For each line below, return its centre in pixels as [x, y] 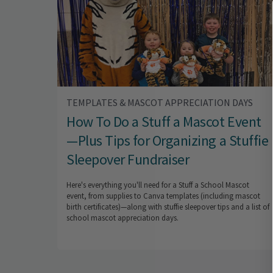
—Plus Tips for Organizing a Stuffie [168, 141]
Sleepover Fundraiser [128, 160]
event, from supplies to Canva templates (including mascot [163, 196]
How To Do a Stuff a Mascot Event [164, 122]
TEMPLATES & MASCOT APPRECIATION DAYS [160, 103]
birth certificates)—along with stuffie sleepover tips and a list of [168, 207]
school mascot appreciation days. [122, 218]
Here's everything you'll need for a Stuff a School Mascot [158, 185]
